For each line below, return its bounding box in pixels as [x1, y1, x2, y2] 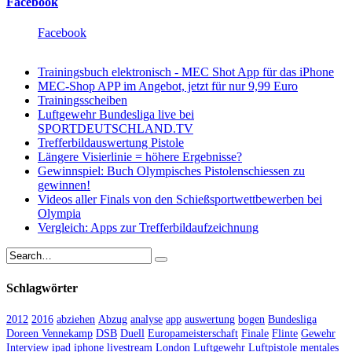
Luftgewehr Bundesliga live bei [38, 108, 194, 122]
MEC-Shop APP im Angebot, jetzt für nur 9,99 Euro [38, 79, 298, 93]
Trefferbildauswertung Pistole [38, 136, 184, 150]
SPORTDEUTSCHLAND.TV [38, 122, 193, 136]
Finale [241, 328, 269, 339]
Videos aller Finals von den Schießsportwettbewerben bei [38, 192, 322, 207]
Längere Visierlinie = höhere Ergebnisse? [38, 150, 242, 164]
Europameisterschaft [148, 328, 238, 339]
